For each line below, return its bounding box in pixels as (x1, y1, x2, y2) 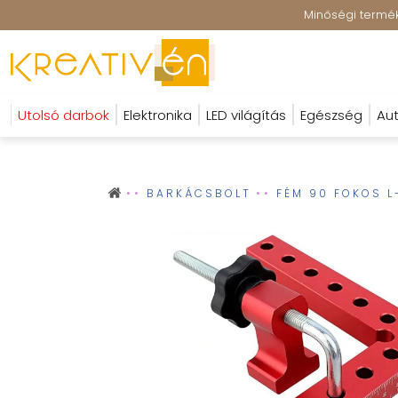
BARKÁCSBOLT (147, 186, 251, 201)
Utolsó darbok (18, 106, 109, 124)
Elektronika (123, 106, 192, 124)
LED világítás (206, 106, 286, 124)
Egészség (300, 106, 362, 124)
